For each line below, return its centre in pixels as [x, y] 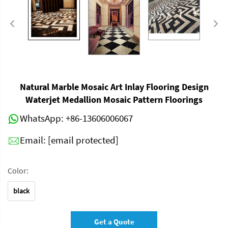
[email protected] [83, 140]
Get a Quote [114, 222]
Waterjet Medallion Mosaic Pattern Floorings [114, 100]
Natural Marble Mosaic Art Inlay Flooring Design [114, 87]
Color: [18, 171]
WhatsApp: [43, 118]
